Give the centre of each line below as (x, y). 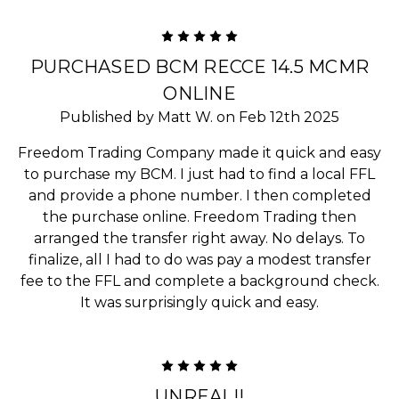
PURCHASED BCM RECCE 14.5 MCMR (199, 66)
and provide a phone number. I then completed (199, 195)
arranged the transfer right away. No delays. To (199, 238)
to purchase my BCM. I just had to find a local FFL (199, 174)
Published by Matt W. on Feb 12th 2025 (199, 117)
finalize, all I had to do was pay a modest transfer (199, 259)
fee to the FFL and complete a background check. (199, 281)
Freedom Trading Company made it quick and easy (199, 152)
